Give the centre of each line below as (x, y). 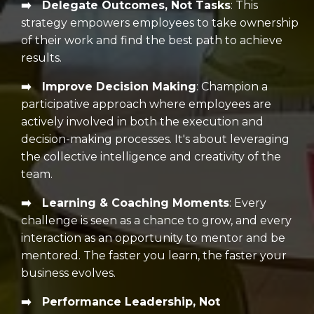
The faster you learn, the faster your (185, 256)
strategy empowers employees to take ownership (160, 23)
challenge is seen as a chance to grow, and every (156, 221)
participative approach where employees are (146, 104)
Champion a (234, 87)
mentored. (52, 256)
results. (41, 58)
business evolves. (68, 273)
